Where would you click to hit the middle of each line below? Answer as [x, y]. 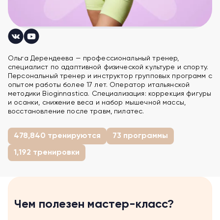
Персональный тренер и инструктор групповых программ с [110, 76]
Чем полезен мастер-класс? [94, 204]
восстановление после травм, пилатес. [76, 111]
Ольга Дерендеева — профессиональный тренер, [94, 58]
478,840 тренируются [57, 136]
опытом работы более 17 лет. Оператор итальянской [99, 85]
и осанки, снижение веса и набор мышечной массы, [97, 103]
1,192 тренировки [47, 153]
